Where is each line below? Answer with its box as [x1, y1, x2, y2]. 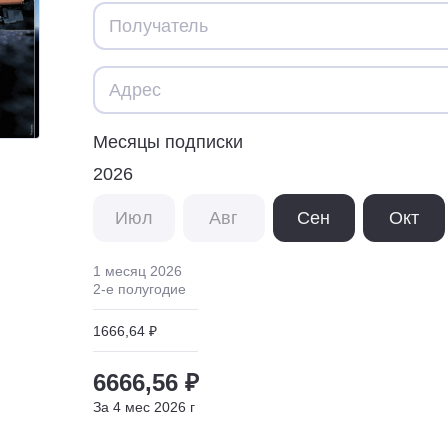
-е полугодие [101, 280, 186, 297]
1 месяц [93, 262, 146, 279]
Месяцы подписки [93, 131, 243, 152]
